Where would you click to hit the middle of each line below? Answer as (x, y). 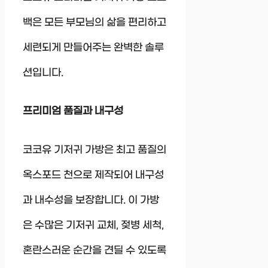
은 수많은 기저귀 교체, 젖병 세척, (93, 225)
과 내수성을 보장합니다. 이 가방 (91, 200)
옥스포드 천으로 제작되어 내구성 (93, 175)
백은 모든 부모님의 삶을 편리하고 (95, 22)
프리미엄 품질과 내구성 (73, 112)
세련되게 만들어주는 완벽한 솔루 (93, 48)
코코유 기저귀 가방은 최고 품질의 (95, 150)
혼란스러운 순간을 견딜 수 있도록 (95, 250)
